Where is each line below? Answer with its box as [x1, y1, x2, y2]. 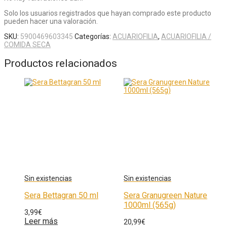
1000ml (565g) [124, 200, 176, 210]
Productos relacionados [4, 57, 117, 69]
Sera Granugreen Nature [124, 191, 207, 201]
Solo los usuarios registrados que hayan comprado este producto [4, 9, 211, 17]
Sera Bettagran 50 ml [24, 191, 98, 201]
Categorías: [74, 32, 112, 41]
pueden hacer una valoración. [4, 17, 98, 25]
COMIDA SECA [4, 40, 51, 49]
